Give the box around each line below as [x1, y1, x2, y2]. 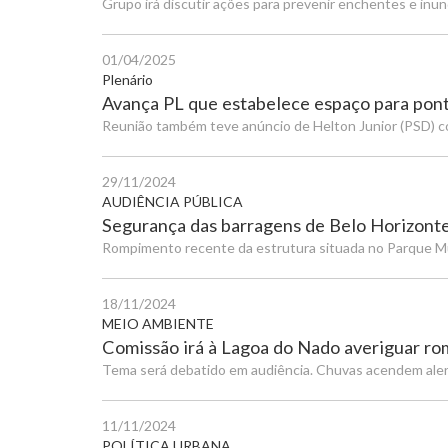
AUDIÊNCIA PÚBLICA [102, 193, 243, 210]
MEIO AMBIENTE [102, 315, 214, 332]
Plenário [102, 71, 153, 88]
